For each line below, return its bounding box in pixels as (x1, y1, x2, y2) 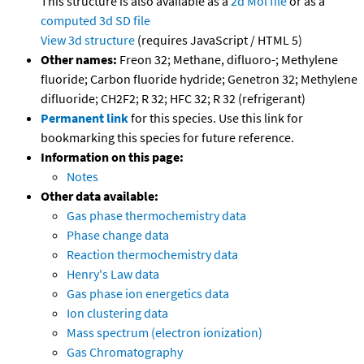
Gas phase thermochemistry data (67, 207, 246, 224)
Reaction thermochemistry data (67, 246, 238, 263)
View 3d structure (41, 32, 135, 49)
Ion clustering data (67, 305, 168, 322)
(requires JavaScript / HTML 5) (135, 32, 302, 49)
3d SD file (99, 12, 150, 29)
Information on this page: (41, 149, 184, 166)
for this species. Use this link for (131, 110, 303, 127)
